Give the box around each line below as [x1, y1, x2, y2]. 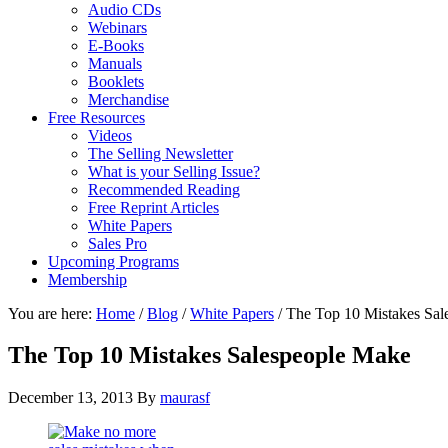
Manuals [88, 54, 142, 72]
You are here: [8, 304, 96, 322]
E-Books [88, 36, 144, 54]
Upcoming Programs [48, 252, 179, 270]
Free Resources [48, 108, 145, 126]
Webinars [88, 18, 147, 36]
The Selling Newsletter [88, 144, 233, 162]
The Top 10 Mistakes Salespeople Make [8, 342, 411, 369]
